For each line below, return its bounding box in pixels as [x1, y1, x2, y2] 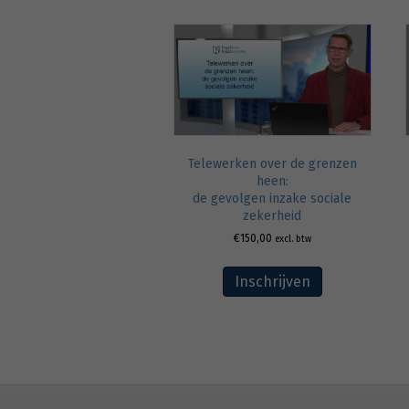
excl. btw [274, 233, 311, 246]
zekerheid [243, 208, 302, 225]
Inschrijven [234, 273, 310, 291]
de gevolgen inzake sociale [193, 191, 352, 207]
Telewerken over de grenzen [187, 156, 357, 173]
